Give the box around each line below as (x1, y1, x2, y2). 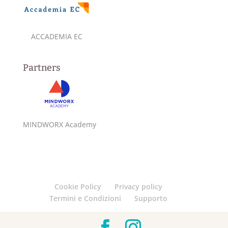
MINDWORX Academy (22, 120, 96, 129)
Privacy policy (114, 182, 162, 192)
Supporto (134, 193, 167, 204)
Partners (22, 62, 61, 73)
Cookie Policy (54, 182, 101, 192)
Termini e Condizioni (49, 193, 121, 204)
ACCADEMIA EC (31, 31, 82, 41)
